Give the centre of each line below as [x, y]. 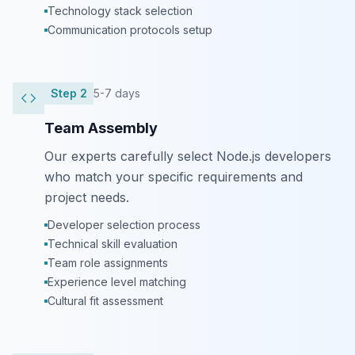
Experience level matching [117, 282]
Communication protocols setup [130, 30]
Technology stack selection [120, 11]
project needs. [87, 197]
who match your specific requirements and [174, 177]
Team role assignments [108, 263]
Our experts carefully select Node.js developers [188, 156]
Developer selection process [124, 225]
